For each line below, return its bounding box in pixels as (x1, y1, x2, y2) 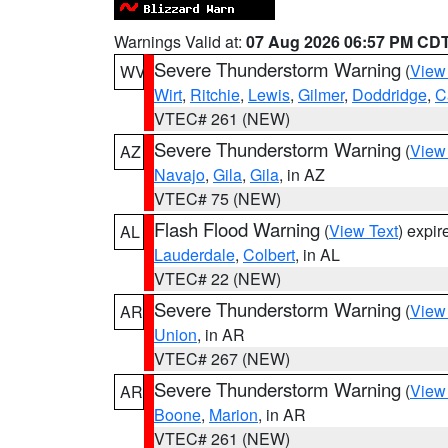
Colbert (243, 243, 295, 266)
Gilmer (298, 83, 344, 106)
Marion (209, 403, 258, 426)
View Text (329, 219, 398, 242)
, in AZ (279, 163, 325, 186)
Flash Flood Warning (154, 216, 320, 242)
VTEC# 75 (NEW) (154, 187, 281, 210)
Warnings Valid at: (114, 30, 246, 53)
